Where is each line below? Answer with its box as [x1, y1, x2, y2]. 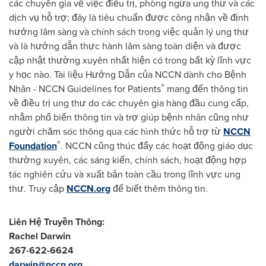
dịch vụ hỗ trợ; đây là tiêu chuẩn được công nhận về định [9, 10, 249, 24]
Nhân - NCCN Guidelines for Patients [9, 81, 161, 96]
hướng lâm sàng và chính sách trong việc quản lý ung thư [9, 24, 249, 39]
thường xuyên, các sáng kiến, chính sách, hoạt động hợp [9, 153, 246, 167]
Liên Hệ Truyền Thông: [9, 214, 104, 229]
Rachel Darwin [9, 229, 71, 243]
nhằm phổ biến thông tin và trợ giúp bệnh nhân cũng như [9, 110, 249, 124]
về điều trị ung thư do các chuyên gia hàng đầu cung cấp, [9, 96, 249, 110]
